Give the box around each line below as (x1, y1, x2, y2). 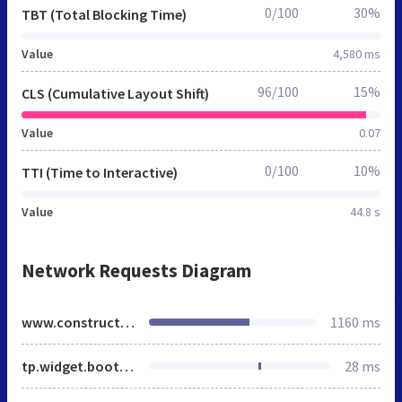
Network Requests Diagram (22, 258, 251, 283)
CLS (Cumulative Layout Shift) (22, 83, 209, 102)
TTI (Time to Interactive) (22, 162, 178, 181)
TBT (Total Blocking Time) (22, 4, 187, 23)
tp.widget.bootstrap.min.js (119, 356, 134, 375)
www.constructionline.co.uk (120, 312, 135, 331)
